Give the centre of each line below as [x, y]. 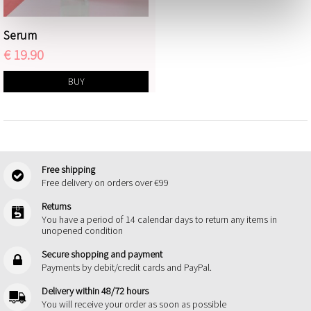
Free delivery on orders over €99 [105, 182]
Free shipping [68, 169]
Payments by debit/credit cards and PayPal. [127, 267]
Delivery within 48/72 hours [95, 291]
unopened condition [82, 230]
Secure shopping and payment [102, 254]
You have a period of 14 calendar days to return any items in [159, 219]
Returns [56, 206]
